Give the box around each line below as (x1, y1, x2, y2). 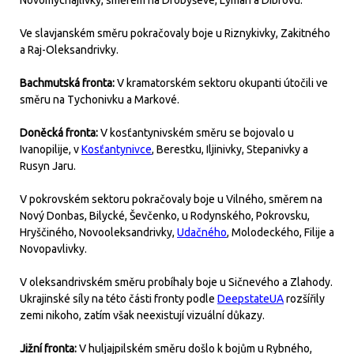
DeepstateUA (217, 292, 284, 305)
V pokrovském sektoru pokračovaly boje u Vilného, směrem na (20, 193, 322, 205)
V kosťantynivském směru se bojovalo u (100, 126, 294, 139)
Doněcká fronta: (20, 126, 100, 139)
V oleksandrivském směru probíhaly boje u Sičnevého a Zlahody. (20, 276, 333, 288)
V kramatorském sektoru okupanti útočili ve (117, 77, 328, 89)
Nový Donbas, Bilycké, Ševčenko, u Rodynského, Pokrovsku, (20, 209, 310, 222)
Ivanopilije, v (20, 143, 81, 156)
